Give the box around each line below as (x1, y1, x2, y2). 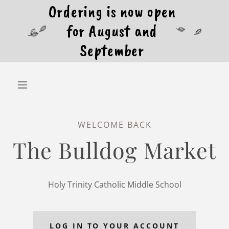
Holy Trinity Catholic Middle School (48, 179, 181, 190)
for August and (66, 20, 158, 41)
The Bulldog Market (13, 135, 216, 165)
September (80, 40, 144, 61)
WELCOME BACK (77, 119, 152, 130)
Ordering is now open (48, 1, 176, 22)
